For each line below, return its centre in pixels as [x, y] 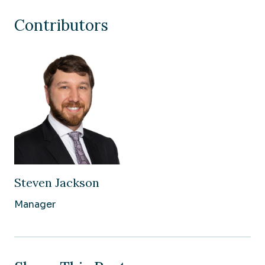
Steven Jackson [57, 182]
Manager [35, 204]
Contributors [61, 25]
